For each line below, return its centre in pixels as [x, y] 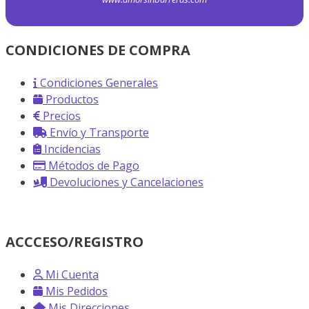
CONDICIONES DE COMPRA [98, 50]
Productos [72, 100]
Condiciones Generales [99, 83]
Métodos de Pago [94, 166]
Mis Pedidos [77, 291]
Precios [62, 116]
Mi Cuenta [72, 275]
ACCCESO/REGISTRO [74, 242]
